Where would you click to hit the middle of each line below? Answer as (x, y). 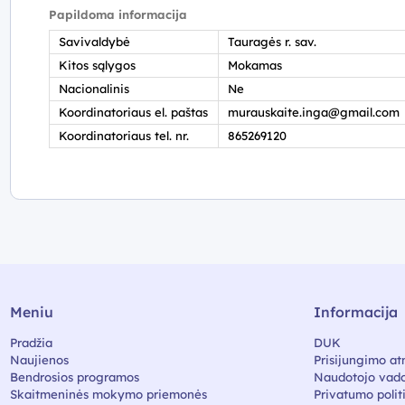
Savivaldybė (94, 42)
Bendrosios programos (74, 377)
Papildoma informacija (118, 15)
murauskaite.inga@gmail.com (314, 113)
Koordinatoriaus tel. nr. (124, 136)
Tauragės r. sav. (272, 42)
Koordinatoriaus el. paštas (133, 113)
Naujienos (39, 359)
